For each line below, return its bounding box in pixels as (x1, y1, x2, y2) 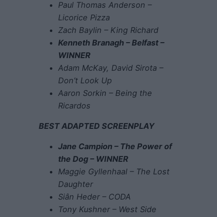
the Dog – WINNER (58, 154, 128, 164)
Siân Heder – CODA (58, 192, 131, 202)
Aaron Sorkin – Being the (58, 88, 152, 98)
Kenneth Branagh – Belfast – (58, 37, 164, 47)
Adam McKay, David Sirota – (58, 62, 163, 73)
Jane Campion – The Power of (58, 141, 172, 152)
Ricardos (58, 100, 91, 110)
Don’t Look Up (58, 75, 112, 85)
